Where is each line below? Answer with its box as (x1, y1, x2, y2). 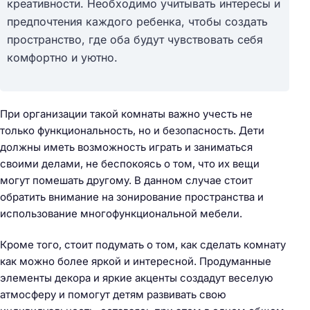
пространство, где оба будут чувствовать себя (7, 32, 263, 46)
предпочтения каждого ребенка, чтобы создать (7, 14, 268, 28)
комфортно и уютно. (7, 50, 118, 64)
